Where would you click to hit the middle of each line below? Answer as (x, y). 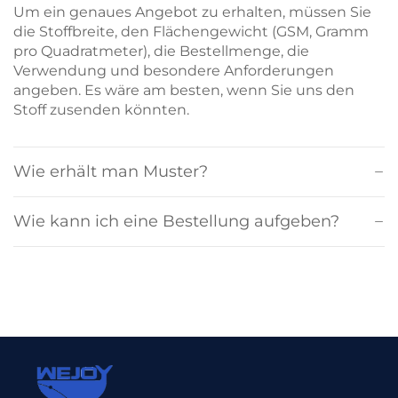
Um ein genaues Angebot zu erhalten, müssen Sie (192, 12)
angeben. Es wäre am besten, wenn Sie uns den (184, 91)
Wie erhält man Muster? (111, 172)
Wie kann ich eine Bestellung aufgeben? (176, 222)
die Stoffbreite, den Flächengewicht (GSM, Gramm (191, 32)
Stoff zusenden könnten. (101, 110)
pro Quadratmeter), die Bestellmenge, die (161, 52)
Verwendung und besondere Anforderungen (174, 71)
